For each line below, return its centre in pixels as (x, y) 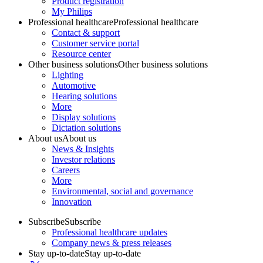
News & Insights (83, 149)
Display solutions (84, 117)
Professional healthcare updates (109, 232)
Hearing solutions (84, 96)
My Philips (72, 12)
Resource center (81, 54)
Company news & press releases (112, 243)
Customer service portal (95, 43)
